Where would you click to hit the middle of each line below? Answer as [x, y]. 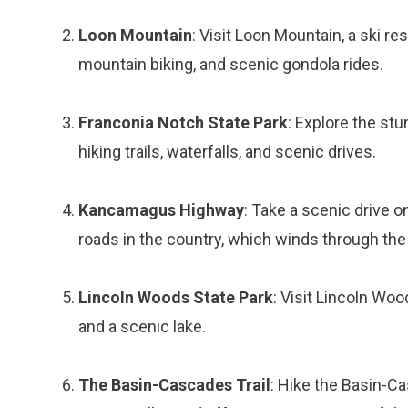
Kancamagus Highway [161, 210]
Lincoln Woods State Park [176, 297]
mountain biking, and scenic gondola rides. [231, 64]
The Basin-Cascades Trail [174, 385]
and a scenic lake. [142, 326]
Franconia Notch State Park [183, 122]
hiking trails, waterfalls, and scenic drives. [227, 152]
